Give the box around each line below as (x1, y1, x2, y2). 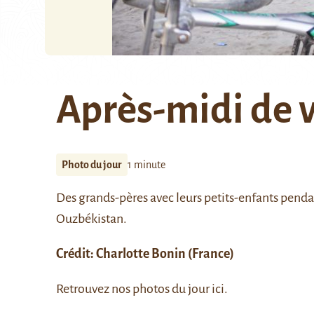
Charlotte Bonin (96, 247, 186, 261)
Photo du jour (62, 159, 122, 170)
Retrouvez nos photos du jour (56, 282, 212, 296)
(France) (186, 247, 234, 261)
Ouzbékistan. (56, 212, 127, 226)
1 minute (128, 159, 165, 170)
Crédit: (56, 247, 96, 261)
